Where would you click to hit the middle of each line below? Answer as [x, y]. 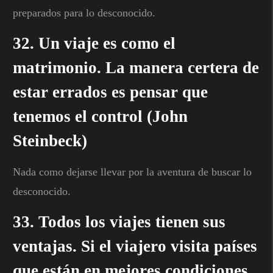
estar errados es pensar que [110, 92]
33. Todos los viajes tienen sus [119, 222]
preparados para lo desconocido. [84, 12]
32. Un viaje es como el [94, 43]
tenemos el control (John [100, 116]
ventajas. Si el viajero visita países [135, 246]
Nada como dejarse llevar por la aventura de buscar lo [132, 172]
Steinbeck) [50, 140]
